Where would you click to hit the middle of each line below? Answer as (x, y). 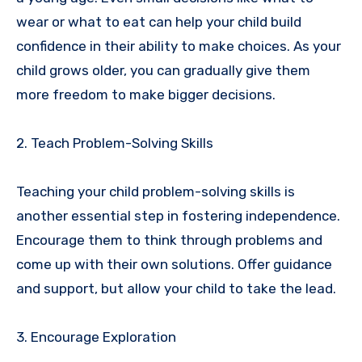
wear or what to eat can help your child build (159, 21)
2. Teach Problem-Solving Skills (115, 143)
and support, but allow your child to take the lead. (176, 288)
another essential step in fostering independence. (178, 215)
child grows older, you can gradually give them (163, 70)
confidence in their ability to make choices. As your (179, 46)
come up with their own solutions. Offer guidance (174, 264)
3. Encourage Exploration (96, 337)
